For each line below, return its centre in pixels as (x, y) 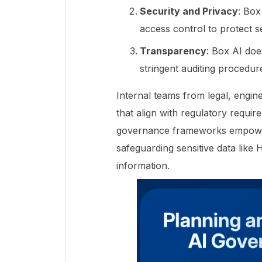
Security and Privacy (189, 11)
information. (143, 165)
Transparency (173, 51)
